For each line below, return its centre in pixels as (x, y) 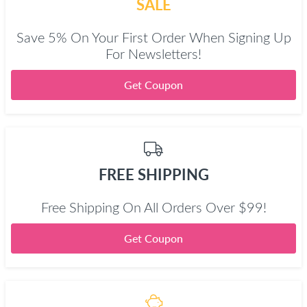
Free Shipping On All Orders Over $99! (153, 208)
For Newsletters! (153, 55)
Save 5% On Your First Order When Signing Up (153, 38)
